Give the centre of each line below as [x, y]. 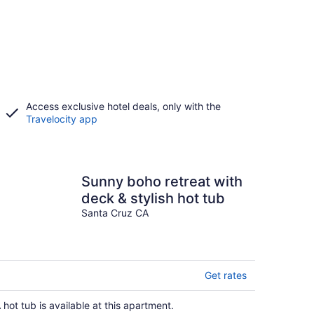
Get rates [226, 275]
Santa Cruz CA [115, 213]
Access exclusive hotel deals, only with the [123, 106]
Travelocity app [61, 119]
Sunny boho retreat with [162, 182]
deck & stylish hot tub [153, 198]
